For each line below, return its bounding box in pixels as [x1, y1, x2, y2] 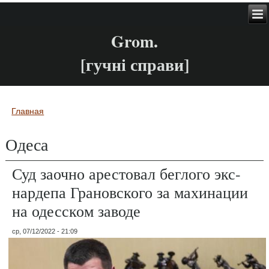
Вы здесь [5, 110, 70, 133]
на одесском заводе [12, 200, 141, 221]
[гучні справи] [80, 52, 189, 77]
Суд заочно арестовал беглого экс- [12, 163, 241, 184]
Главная [11, 106, 44, 116]
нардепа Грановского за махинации [12, 181, 249, 202]
